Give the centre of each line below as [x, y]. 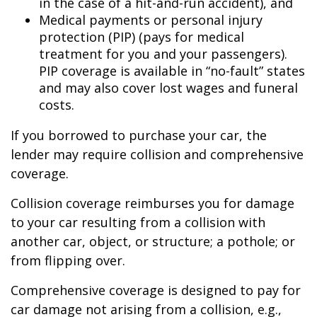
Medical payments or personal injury [151, 20]
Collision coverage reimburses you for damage [152, 203]
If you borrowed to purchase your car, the [139, 135]
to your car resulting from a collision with [138, 222]
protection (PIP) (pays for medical [142, 37]
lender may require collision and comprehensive [157, 154]
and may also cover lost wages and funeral [168, 88]
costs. [57, 105]
